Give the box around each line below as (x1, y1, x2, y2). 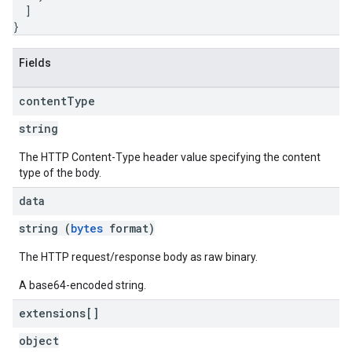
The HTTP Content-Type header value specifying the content (19, 151, 321, 163)
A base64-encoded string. (19, 279, 146, 291)
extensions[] (19, 306, 99, 321)
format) (103, 221, 155, 236)
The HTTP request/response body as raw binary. (19, 251, 258, 263)
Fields (19, 57, 51, 69)
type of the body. (19, 167, 101, 179)
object (19, 333, 59, 348)
